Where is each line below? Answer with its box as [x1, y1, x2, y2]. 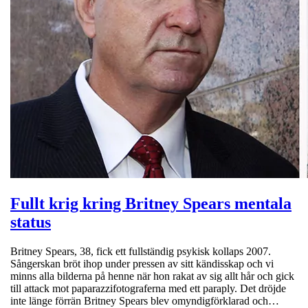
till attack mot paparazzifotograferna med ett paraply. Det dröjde [10, 283, 286, 295]
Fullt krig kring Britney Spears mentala [10, 195, 291, 213]
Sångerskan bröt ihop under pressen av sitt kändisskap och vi [10, 258, 274, 270]
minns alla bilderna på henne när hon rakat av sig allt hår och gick [10, 270, 294, 283]
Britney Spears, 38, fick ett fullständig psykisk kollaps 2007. [10, 245, 271, 258]
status [10, 213, 51, 232]
